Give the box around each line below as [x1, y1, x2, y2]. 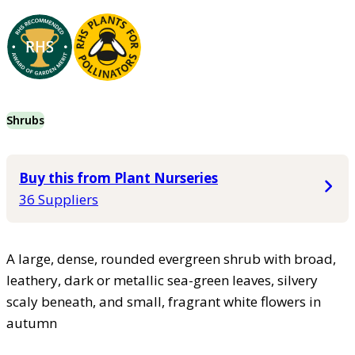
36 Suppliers [19, 190, 98, 209]
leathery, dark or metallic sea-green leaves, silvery [6, 271, 318, 290]
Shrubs [6, 113, 44, 128]
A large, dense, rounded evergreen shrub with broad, [6, 250, 336, 269]
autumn [6, 314, 57, 333]
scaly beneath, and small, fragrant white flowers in [6, 292, 321, 311]
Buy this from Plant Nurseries [19, 169, 218, 188]
